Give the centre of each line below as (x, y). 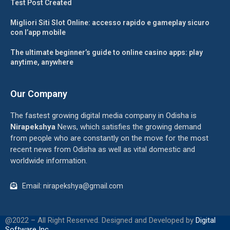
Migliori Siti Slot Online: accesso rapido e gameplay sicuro (110, 23)
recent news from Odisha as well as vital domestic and (103, 149)
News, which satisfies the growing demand (129, 127)
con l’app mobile (38, 32)
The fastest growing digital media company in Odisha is (103, 116)
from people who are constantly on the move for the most (109, 138)
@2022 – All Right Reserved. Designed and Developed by (100, 220)
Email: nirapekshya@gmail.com (72, 186)
